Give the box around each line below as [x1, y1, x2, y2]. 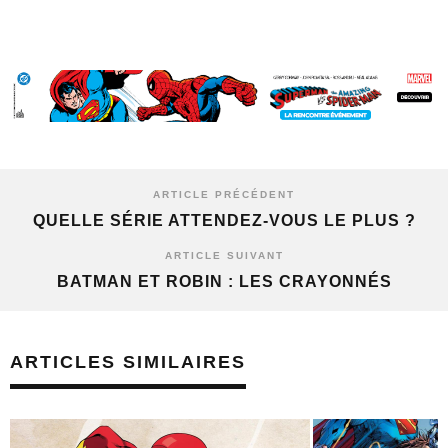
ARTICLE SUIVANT [164, 250, 284, 262]
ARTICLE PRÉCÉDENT [153, 189, 295, 201]
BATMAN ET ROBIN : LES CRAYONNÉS [56, 273, 392, 291]
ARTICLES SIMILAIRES [10, 352, 246, 373]
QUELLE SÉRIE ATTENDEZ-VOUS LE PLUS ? [32, 212, 416, 230]
